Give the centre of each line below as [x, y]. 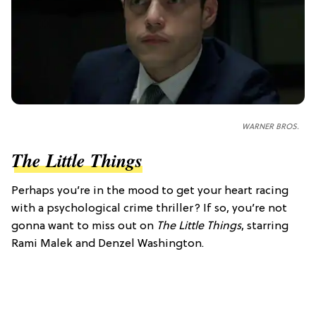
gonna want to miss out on [84, 226]
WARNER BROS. [271, 127]
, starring [265, 226]
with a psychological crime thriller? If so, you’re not [149, 208]
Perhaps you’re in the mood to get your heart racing [150, 191]
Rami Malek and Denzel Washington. [108, 244]
